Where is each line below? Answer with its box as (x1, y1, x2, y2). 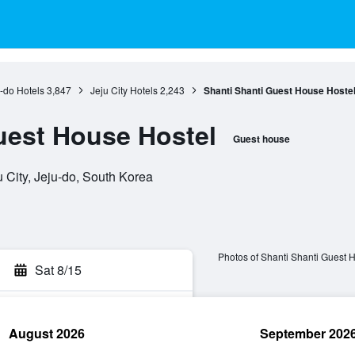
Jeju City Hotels (90, 83, 158, 97)
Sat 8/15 (35, 261, 82, 279)
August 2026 (9, 324, 85, 342)
